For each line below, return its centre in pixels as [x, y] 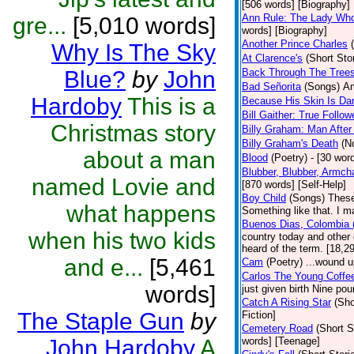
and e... [104, 267]
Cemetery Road [277, 328]
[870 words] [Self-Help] [294, 185]
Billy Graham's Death [290, 143]
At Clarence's [272, 58]
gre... [40, 26]
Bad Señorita [271, 87]
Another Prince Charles [295, 44]
